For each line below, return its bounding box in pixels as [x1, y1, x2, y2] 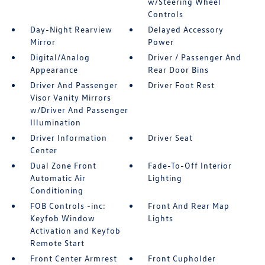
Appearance [30, 64, 78, 75]
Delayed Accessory [148, 24, 224, 35]
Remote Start [30, 238, 85, 248]
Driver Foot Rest [148, 80, 215, 91]
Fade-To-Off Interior [148, 160, 232, 171]
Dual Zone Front [30, 160, 96, 171]
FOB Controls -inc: [30, 201, 106, 211]
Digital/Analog [30, 52, 90, 63]
